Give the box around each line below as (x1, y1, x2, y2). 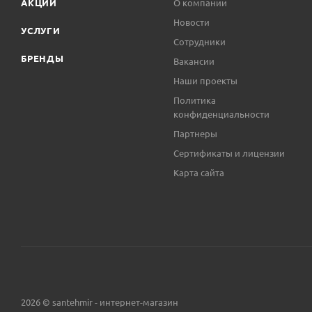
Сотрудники (173, 36, 226, 47)
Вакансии (173, 55, 215, 67)
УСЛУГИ (21, 24, 61, 36)
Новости (173, 16, 210, 28)
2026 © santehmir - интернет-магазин (21, 296, 178, 308)
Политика (173, 94, 217, 106)
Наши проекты (173, 75, 238, 86)
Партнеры (173, 127, 218, 139)
